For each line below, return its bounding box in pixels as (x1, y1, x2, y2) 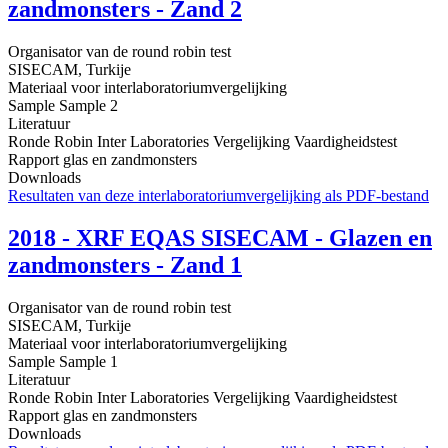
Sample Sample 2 (8, 97, 118, 115)
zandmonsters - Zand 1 (8, 252, 242, 279)
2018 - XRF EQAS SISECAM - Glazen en (8, 225, 432, 252)
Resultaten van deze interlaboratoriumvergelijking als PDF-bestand (8, 187, 429, 205)
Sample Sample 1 (8, 353, 118, 371)
